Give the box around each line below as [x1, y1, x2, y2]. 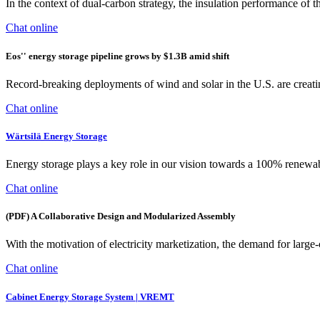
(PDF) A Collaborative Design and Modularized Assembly [6, 211, 236, 222]
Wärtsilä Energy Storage [6, 130, 107, 141]
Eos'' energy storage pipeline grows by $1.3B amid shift [6, 50, 229, 61]
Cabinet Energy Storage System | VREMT [6, 291, 174, 302]
